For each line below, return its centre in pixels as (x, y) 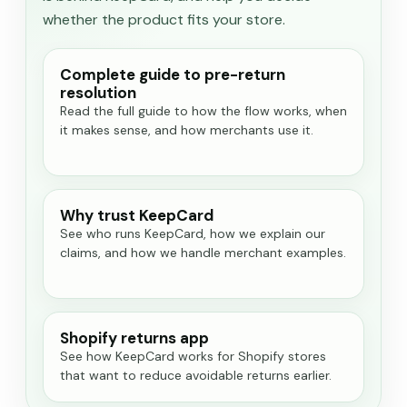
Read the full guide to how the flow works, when (203, 111)
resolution (98, 93)
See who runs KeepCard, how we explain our (193, 234)
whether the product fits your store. (164, 20)
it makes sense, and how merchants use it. (187, 130)
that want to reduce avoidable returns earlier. (196, 376)
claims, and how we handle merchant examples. (203, 253)
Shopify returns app (134, 338)
